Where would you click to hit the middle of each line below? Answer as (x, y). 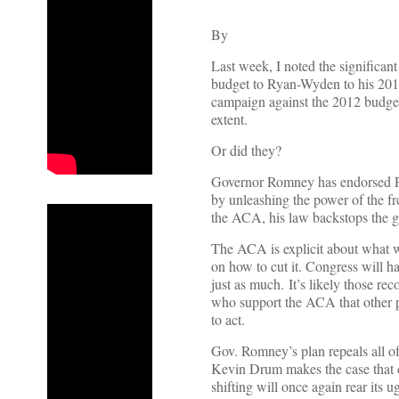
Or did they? (246, 151)
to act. (228, 320)
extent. (229, 119)
